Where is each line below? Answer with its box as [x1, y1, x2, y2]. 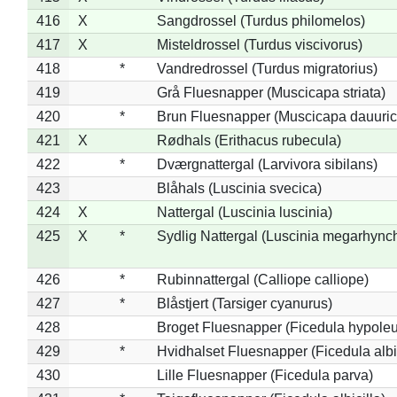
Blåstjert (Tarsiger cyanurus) [156, 295, 332, 311]
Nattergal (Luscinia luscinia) [156, 204, 332, 220]
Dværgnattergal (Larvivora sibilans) [156, 156, 378, 172]
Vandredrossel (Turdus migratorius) [156, 60, 378, 76]
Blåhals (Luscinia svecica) [156, 180, 322, 196]
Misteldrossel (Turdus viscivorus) [156, 36, 362, 52]
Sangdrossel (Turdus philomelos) [156, 12, 365, 28]
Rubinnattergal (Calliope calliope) [156, 271, 369, 287]
